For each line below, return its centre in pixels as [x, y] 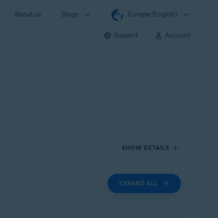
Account [178, 35]
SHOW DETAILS [146, 148]
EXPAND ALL [139, 183]
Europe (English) [153, 14]
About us [27, 14]
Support [126, 35]
